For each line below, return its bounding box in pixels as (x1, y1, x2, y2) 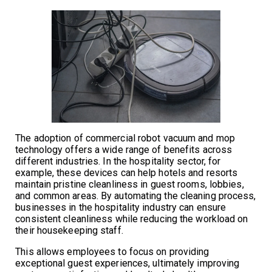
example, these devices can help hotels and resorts (15, 166, 238, 178)
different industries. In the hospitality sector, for (15, 155, 221, 167)
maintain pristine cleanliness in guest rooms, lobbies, (15, 178, 244, 190)
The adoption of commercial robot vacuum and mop (15, 132, 235, 144)
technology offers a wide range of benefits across (15, 143, 233, 155)
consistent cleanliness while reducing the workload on (15, 212, 248, 225)
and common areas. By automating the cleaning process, (15, 189, 256, 202)
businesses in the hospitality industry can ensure (15, 201, 226, 213)
